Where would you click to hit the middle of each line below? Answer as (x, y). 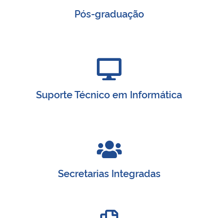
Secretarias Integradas (109, 173)
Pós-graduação (109, 13)
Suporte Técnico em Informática (109, 94)
